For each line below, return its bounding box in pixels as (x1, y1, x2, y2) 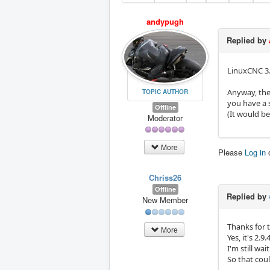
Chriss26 (149, 172, 181, 183)
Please (218, 146, 245, 158)
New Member (142, 194, 188, 206)
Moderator (148, 111, 183, 124)
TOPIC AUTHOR (142, 87, 188, 96)
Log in (245, 146, 266, 158)
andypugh (146, 16, 184, 27)
